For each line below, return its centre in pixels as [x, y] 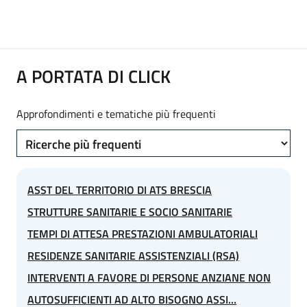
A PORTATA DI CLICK [94, 76]
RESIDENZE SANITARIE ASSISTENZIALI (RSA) [133, 255]
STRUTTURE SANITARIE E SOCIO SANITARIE [130, 211]
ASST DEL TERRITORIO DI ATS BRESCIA [120, 189]
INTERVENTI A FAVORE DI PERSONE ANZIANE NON [149, 277]
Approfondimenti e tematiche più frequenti [116, 113]
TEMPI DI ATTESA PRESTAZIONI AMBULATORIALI [143, 233]
